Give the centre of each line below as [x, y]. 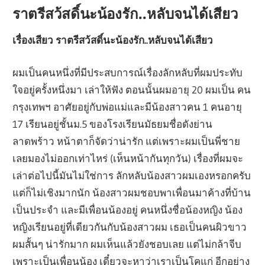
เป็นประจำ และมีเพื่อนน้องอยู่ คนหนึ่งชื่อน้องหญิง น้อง [128, 209]
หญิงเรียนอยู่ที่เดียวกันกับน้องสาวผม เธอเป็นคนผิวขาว [130, 227]
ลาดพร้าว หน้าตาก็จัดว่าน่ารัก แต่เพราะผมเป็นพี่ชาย [127, 141]
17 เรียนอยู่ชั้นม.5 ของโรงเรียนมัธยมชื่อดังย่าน [113, 124]
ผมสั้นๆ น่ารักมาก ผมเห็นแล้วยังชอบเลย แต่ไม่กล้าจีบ [127, 244]
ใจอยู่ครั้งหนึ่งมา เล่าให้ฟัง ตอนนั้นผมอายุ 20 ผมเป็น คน [132, 89]
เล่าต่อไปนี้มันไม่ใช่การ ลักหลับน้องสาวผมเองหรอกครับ [132, 175]
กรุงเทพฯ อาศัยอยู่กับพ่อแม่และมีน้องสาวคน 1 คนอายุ [127, 106]
